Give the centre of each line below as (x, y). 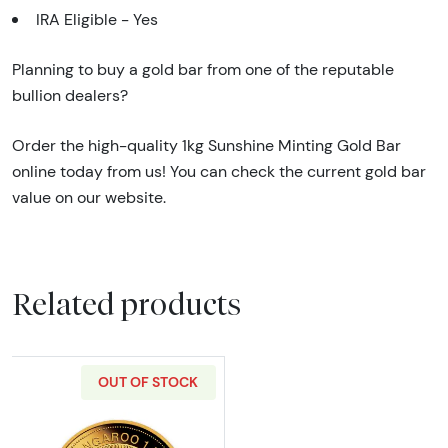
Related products (126, 304)
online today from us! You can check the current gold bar (219, 171)
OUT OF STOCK (148, 382)
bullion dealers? (70, 95)
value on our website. (89, 197)
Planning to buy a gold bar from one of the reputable (203, 69)
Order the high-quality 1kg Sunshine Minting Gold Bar (206, 145)
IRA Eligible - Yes (97, 19)
